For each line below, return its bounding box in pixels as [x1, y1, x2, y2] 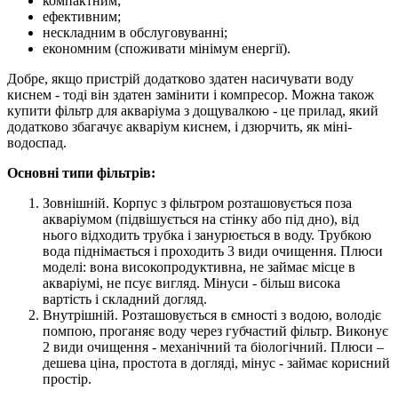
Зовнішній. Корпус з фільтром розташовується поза [43, 195, 352, 211]
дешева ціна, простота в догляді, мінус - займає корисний [43, 354, 390, 370]
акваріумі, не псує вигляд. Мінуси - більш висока [43, 275, 340, 291]
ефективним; [43, 8, 121, 24]
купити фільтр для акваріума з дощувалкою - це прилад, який [7, 102, 378, 118]
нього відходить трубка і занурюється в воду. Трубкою [43, 227, 371, 243]
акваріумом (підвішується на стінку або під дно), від [43, 211, 359, 227]
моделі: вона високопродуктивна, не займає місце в [43, 259, 355, 275]
